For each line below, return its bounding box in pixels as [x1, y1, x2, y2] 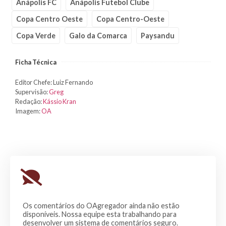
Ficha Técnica [15, 58, 56, 66]
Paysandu [141, 31, 175, 40]
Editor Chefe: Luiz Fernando [15, 78, 93, 86]
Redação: [15, 97, 43, 105]
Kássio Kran [43, 97, 76, 105]
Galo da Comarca [69, 31, 127, 40]
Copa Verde [16, 31, 55, 40]
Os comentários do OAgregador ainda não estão [23, 201, 180, 210]
